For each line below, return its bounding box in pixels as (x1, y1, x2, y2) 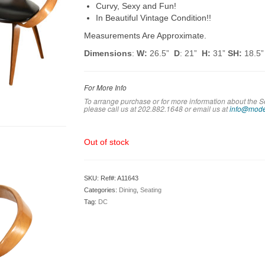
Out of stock (83, 137, 129, 147)
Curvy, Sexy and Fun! (95, 1, 176, 11)
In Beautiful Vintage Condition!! (95, 13, 211, 22)
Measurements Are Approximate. (83, 31, 206, 40)
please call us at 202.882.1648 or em (83, 104, 203, 114)
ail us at (202, 104, 228, 114)
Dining (118, 186, 137, 193)
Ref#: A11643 (100, 174, 138, 182)
